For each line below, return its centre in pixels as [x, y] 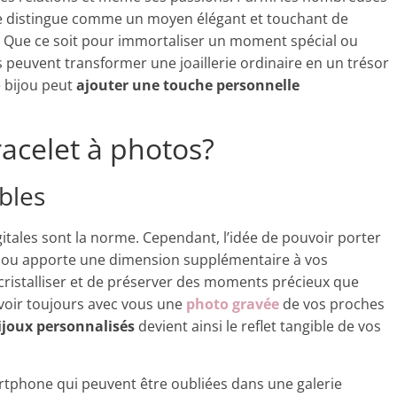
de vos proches [332, 304]
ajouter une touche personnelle [188, 85]
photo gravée [233, 304]
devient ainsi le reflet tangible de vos [258, 326]
